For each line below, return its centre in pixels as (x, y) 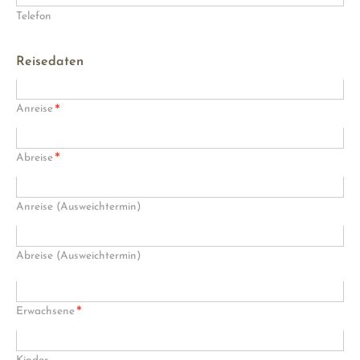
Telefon (34, 16)
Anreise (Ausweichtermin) (79, 207)
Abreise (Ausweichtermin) (79, 256)
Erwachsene (45, 312)
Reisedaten (50, 61)
